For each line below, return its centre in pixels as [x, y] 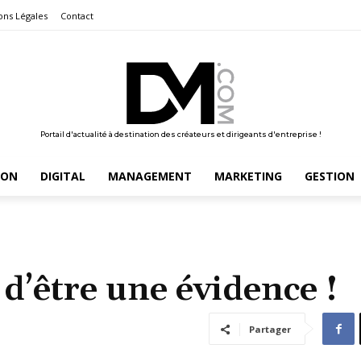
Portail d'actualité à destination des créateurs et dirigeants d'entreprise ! [180, 134]
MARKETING [248, 176]
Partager [270, 329]
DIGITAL [62, 176]
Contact [77, 16]
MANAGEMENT [149, 176]
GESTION [329, 176]
